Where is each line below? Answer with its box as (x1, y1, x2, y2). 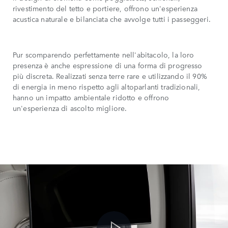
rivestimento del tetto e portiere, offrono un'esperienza (13, 3, 197, 13)
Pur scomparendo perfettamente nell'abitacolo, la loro (13, 49, 194, 60)
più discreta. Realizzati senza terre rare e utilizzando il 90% (13, 70, 207, 81)
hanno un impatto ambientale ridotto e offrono (13, 92, 169, 102)
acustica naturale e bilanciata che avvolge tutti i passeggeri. (13, 13, 211, 24)
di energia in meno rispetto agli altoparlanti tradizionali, (13, 81, 201, 92)
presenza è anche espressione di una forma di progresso (13, 60, 203, 70)
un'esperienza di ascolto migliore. (13, 102, 127, 113)
